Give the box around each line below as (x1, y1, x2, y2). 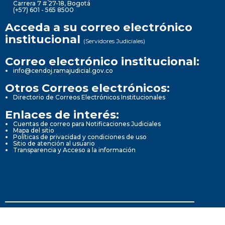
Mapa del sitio (13, 126, 54, 134)
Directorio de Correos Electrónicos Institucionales (13, 93, 165, 101)
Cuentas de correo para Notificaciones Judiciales (13, 120, 161, 128)
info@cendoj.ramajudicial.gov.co (13, 66, 113, 74)
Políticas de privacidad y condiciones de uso (13, 133, 147, 141)
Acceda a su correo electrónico (5, 20, 192, 34)
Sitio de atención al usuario (13, 139, 95, 147)
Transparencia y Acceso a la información (13, 146, 136, 154)
